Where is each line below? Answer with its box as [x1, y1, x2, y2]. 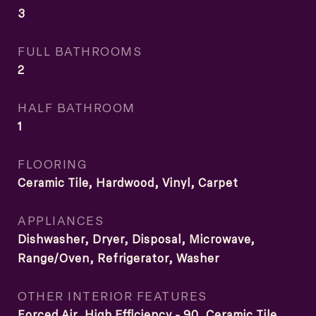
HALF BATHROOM [18, 99, 135, 116]
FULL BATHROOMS [18, 42, 142, 59]
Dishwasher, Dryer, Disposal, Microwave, [18, 231, 255, 247]
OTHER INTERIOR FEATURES [18, 287, 207, 304]
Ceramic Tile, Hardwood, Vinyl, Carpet [18, 175, 238, 190]
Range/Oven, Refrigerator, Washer [18, 250, 219, 266]
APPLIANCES [18, 212, 104, 229]
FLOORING [18, 155, 87, 172]
